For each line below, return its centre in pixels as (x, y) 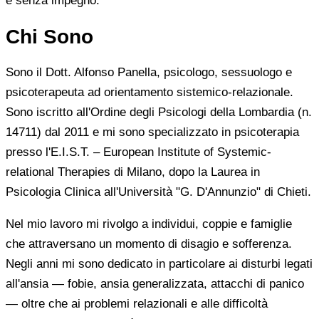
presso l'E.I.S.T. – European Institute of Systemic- (138, 152)
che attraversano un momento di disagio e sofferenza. (149, 244)
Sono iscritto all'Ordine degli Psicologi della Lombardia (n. (159, 113)
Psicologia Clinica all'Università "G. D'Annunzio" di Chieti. (158, 192)
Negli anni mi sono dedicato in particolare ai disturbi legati (159, 264)
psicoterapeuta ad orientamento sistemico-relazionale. (150, 93)
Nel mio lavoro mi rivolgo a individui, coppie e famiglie (149, 224)
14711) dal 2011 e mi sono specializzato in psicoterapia (152, 132)
